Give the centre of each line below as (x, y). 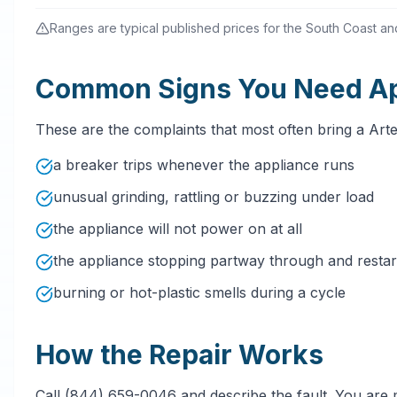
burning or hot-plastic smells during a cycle (199, 292)
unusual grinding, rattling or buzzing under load (214, 196)
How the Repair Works (179, 354)
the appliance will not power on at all (178, 228)
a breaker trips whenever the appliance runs (204, 164)
